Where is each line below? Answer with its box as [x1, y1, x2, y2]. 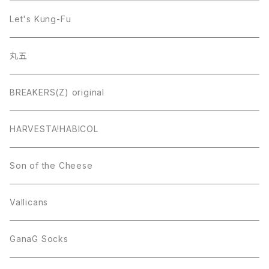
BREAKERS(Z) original [10, 87, 104, 97]
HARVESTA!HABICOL [10, 124, 98, 134]
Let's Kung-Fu [10, 14, 71, 24]
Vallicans [10, 197, 49, 207]
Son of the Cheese [10, 160, 93, 171]
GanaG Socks [10, 234, 68, 244]
